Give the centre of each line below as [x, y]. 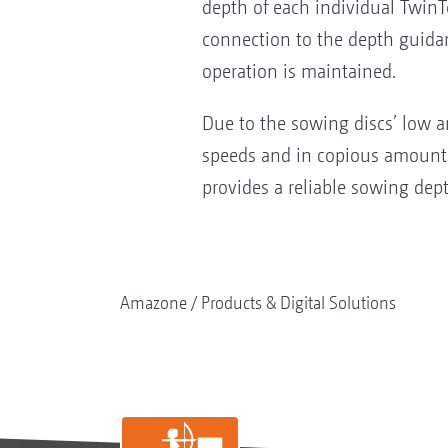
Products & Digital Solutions [298, 303]
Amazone [153, 303]
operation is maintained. [298, 72]
